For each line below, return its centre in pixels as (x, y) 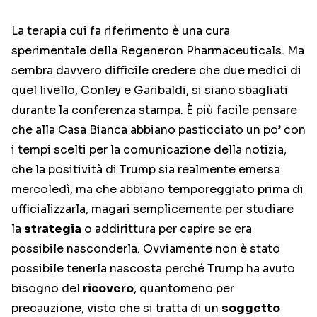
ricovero (108, 289)
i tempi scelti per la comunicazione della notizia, (149, 150)
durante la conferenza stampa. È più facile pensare (154, 110)
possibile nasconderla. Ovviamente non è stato (146, 249)
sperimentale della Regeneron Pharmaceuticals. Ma (158, 51)
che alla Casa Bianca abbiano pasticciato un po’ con (158, 130)
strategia (53, 229)
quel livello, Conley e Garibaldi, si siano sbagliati (150, 91)
